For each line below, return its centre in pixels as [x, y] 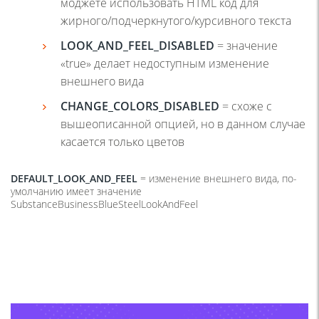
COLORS [136, 106]
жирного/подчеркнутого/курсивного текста [176, 20]
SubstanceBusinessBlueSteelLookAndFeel [104, 204]
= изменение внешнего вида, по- [217, 178]
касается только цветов [122, 141]
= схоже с [246, 106]
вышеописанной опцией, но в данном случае [183, 124]
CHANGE [84, 106]
